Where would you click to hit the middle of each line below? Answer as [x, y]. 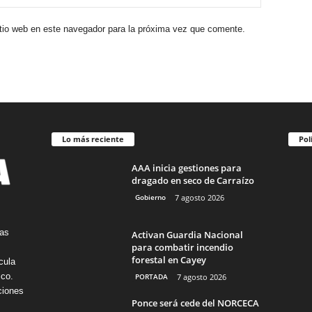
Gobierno [150, 197]
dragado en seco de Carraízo [193, 180]
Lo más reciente [93, 139]
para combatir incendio [182, 247]
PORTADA [151, 276]
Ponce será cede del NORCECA [195, 303]
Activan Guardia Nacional [187, 234]
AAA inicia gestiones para [186, 167]
